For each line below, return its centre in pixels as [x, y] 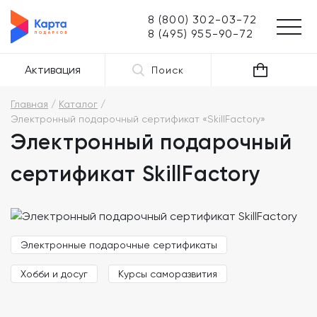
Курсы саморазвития [168, 273]
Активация [52, 70]
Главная [29, 104]
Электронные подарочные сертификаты [119, 244]
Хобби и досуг [54, 273]
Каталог [78, 104]
